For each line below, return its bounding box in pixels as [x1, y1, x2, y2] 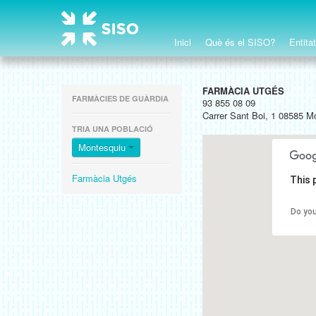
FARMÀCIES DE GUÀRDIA [72, 93, 169, 104]
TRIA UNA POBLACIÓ [72, 123, 153, 134]
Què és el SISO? [205, 35, 275, 49]
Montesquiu [78, 140, 128, 154]
